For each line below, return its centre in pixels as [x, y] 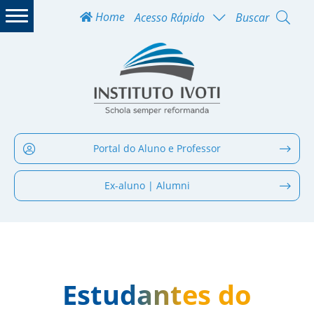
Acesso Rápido [170, 17]
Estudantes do [157, 294]
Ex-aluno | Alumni [147, 185]
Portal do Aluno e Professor [157, 148]
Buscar [252, 17]
